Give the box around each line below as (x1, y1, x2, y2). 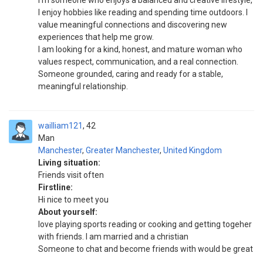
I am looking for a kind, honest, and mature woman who (38, 45, 242, 54)
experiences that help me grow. (38, 32, 154, 42)
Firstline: (38, 183, 73, 192)
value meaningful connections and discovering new (38, 20, 227, 29)
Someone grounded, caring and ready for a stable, (38, 69, 223, 79)
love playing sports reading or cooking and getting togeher (38, 220, 252, 229)
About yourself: (38, 207, 97, 217)
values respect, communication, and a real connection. (38, 57, 238, 66)
